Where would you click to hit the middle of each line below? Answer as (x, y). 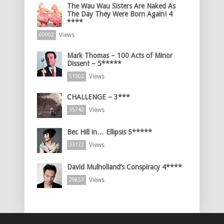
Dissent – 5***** (94, 63)
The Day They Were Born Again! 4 (120, 14)
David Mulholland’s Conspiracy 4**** (124, 167)
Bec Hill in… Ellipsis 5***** (109, 132)
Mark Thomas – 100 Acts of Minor (120, 55)
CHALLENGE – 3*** (98, 97)
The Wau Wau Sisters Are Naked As (121, 6)
